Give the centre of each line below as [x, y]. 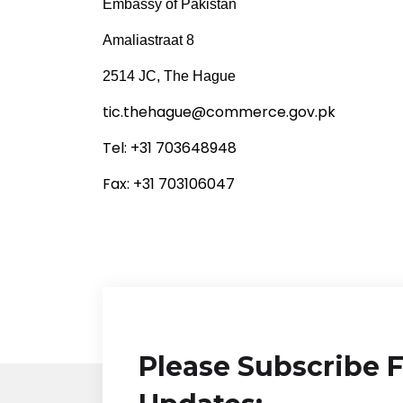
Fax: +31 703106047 [169, 184]
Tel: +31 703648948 [170, 148]
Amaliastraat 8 [148, 40]
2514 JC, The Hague [169, 76]
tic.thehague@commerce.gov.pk [219, 112]
